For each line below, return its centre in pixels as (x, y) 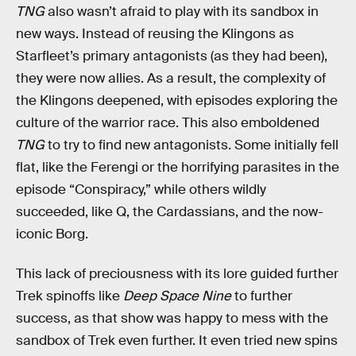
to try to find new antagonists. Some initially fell (192, 145)
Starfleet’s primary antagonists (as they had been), (172, 56)
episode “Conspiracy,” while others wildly (141, 190)
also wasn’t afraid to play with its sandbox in (182, 12)
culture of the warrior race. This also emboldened (168, 123)
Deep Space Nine (177, 296)
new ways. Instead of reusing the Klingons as (155, 34)
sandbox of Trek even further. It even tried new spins (177, 340)
